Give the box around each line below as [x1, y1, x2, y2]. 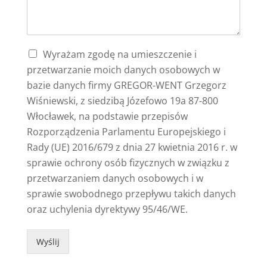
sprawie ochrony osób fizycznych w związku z [26, 156, 229, 169]
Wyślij [36, 235, 60, 247]
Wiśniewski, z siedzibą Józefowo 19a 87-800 [26, 94, 218, 107]
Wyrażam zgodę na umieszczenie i [42, 47, 197, 61]
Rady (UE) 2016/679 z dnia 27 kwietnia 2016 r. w [26, 140, 237, 154]
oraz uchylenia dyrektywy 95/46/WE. [26, 202, 188, 216]
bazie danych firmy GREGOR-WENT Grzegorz [26, 78, 226, 92]
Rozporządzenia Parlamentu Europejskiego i [26, 125, 226, 138]
